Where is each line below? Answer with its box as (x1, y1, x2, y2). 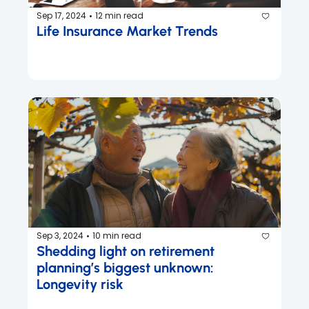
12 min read (95, 10, 143, 22)
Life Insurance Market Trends (37, 22, 218, 39)
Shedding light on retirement (37, 242, 215, 259)
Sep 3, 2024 (37, 230, 83, 242)
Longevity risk (37, 275, 123, 292)
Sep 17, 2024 (37, 10, 86, 22)
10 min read (92, 230, 141, 242)
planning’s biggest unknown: (37, 259, 214, 276)
